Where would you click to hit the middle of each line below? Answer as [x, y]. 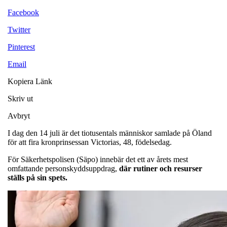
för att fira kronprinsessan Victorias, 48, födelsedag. [90, 142]
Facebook [23, 12]
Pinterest [21, 47]
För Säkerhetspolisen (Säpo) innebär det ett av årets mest [98, 159]
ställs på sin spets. [37, 177]
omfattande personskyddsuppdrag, [63, 168]
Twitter [19, 29]
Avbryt [19, 116]
